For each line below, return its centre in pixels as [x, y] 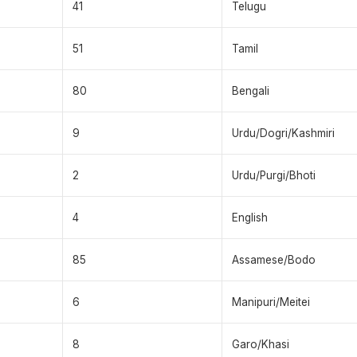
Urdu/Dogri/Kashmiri [283, 133]
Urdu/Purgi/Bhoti [274, 176]
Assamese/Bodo [274, 260]
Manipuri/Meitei [271, 302]
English [250, 218]
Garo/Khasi [261, 345]
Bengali [251, 91]
